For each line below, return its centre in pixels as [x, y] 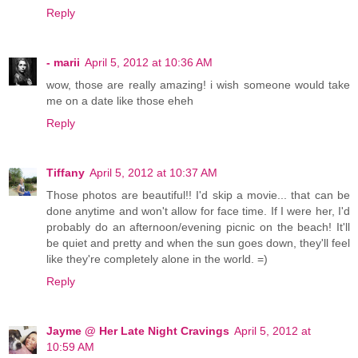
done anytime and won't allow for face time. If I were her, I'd [198, 211]
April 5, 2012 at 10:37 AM [153, 172]
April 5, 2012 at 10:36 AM [149, 62]
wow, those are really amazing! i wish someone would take [198, 84]
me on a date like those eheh [120, 100]
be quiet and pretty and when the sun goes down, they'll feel [198, 243]
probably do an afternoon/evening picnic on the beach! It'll [198, 227]
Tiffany [66, 172]
